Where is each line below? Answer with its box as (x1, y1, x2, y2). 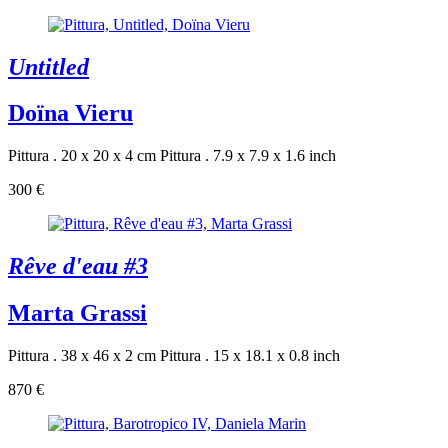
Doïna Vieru (8, 100, 133, 127)
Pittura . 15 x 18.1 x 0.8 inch (160, 347, 340, 365)
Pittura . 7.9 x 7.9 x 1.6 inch (160, 147, 336, 165)
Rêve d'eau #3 (8, 253, 148, 280)
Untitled (8, 53, 89, 80)
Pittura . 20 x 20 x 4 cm (8, 147, 156, 165)
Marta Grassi (8, 300, 147, 327)
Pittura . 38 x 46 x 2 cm (8, 347, 156, 365)
